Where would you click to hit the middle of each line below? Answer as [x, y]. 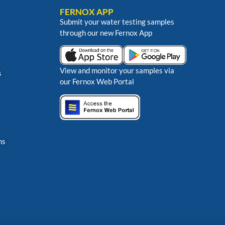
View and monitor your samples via [117, 71]
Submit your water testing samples [117, 21]
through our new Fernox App [106, 32]
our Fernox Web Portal [97, 82]
